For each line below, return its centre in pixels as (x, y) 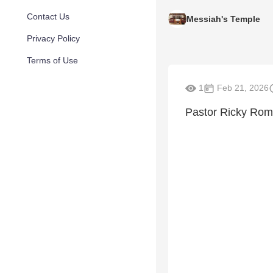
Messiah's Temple (223, 19)
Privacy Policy (53, 38)
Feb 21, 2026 (242, 88)
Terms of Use (52, 60)
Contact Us (48, 16)
